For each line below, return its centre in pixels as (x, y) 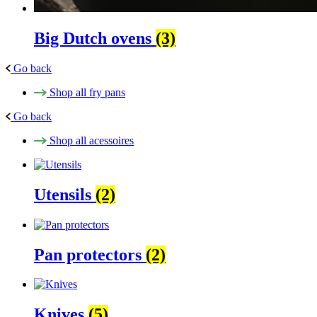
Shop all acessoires (92, 140)
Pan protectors (90, 254)
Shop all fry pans (87, 92)
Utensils (65, 194)
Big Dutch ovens (95, 38)
